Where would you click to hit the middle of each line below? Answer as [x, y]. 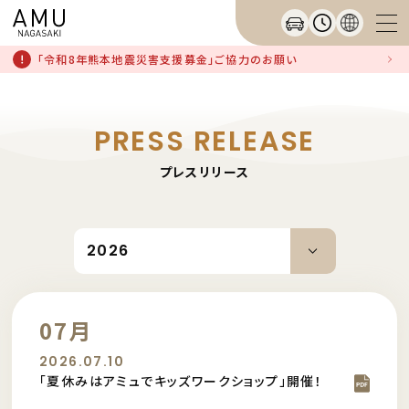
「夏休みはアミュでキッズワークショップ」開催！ [181, 381]
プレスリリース [204, 171]
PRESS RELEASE [204, 142]
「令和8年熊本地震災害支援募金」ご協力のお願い [168, 59]
